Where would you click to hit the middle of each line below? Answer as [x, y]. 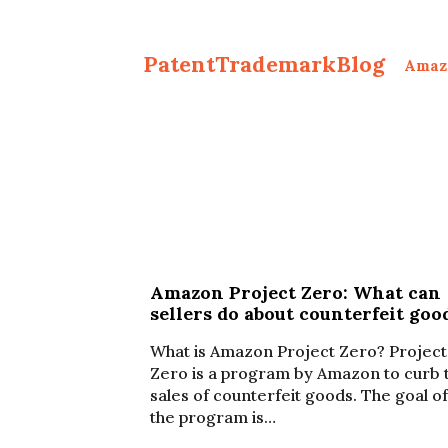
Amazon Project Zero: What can [295, 292]
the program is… [213, 417]
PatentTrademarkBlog [264, 64]
